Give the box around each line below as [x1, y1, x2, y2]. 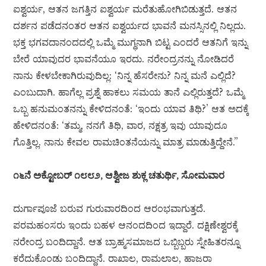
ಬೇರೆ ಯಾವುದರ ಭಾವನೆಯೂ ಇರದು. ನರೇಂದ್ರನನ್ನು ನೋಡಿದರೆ [13, 53, 235, 65]
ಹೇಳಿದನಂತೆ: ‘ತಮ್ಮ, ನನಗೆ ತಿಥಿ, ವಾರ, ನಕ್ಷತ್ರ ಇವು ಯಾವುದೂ [13, 119, 228, 132]
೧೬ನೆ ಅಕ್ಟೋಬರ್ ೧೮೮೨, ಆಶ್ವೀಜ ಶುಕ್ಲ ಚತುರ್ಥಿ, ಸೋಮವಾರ [13, 169, 225, 182]
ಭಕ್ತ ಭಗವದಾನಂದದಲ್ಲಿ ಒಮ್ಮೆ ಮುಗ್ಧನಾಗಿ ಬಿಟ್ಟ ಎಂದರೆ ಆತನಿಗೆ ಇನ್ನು [13, 36, 248, 49]
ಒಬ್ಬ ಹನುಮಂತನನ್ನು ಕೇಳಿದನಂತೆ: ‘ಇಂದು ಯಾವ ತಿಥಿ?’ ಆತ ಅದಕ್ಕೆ [13, 103, 249, 115]
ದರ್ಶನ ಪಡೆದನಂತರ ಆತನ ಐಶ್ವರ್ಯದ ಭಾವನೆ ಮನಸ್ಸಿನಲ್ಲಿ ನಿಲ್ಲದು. [13, 20, 246, 32]
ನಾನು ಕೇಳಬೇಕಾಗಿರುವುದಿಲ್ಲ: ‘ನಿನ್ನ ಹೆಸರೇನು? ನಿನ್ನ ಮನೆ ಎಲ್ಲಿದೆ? [13, 69, 236, 82]
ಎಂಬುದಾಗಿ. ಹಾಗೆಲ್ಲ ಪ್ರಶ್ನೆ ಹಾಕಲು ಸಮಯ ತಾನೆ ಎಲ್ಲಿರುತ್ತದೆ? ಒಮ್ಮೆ [13, 86, 245, 99]
